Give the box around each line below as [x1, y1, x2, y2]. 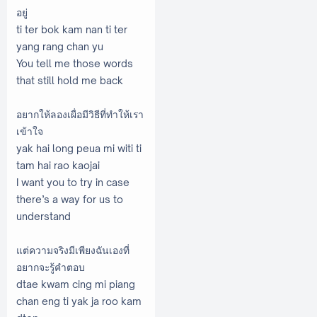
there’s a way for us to [16, 192, 123, 205]
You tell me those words [16, 57, 133, 69]
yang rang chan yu [16, 40, 103, 52]
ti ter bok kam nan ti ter [16, 23, 127, 35]
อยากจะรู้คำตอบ [16, 260, 85, 273]
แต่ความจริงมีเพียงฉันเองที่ [16, 243, 129, 256]
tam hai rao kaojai [16, 158, 100, 171]
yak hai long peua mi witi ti [16, 142, 142, 154]
